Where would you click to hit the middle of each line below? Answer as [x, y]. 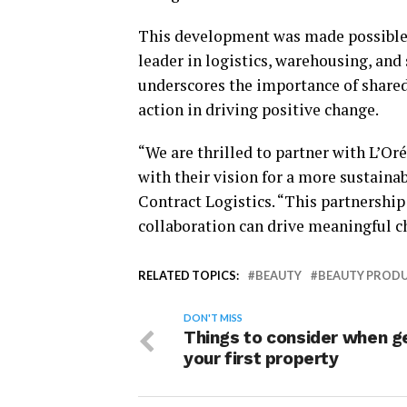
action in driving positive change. [258, 110]
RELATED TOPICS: [189, 276]
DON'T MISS [213, 318]
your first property [261, 359]
